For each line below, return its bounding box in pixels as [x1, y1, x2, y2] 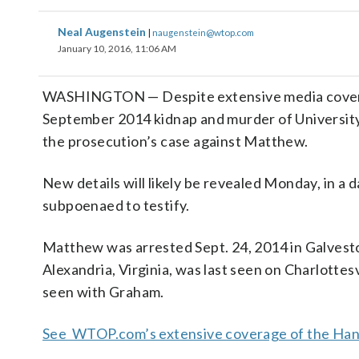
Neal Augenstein [58, 25, 148, 38]
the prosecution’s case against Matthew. [42, 132, 309, 150]
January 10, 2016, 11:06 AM [58, 42, 176, 54]
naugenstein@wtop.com [152, 26, 254, 38]
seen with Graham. [42, 283, 164, 301]
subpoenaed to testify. [42, 196, 190, 214]
